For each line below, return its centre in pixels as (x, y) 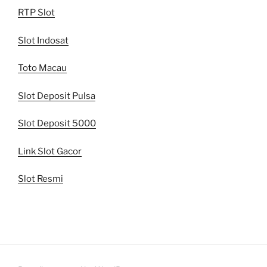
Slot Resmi (41, 179)
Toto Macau (42, 68)
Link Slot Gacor (50, 151)
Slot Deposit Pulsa (57, 96)
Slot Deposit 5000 (57, 124)
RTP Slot (36, 13)
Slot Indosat (43, 40)
